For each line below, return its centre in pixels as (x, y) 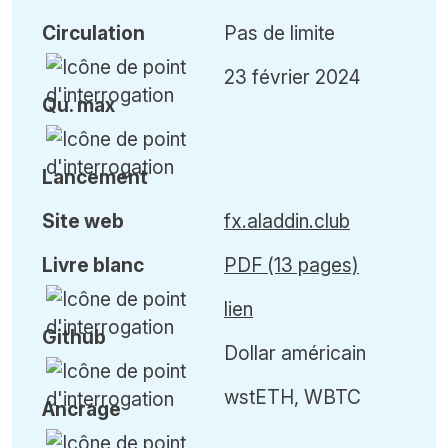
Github (74, 336)
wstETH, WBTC (292, 396)
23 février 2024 (292, 76)
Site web (83, 220)
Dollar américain (295, 352)
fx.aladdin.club (287, 220)
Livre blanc (93, 264)
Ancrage (81, 408)
